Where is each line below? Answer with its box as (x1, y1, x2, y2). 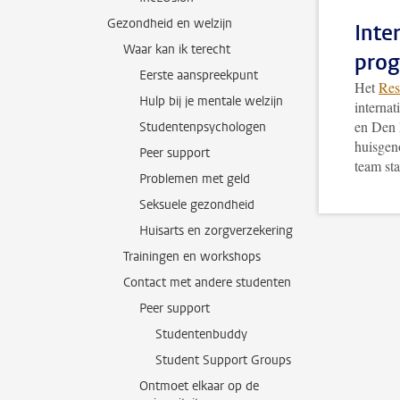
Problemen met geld (139, 171, 250, 187)
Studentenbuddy (155, 326, 247, 343)
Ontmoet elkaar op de (139, 378, 259, 395)
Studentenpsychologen (139, 119, 266, 136)
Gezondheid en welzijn (107, 15, 232, 32)
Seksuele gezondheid (139, 196, 254, 213)
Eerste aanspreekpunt (139, 67, 258, 84)
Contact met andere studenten (123, 274, 291, 291)
